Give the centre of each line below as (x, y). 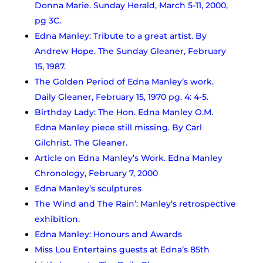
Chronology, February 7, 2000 (96, 173)
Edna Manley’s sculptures (88, 188)
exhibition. (57, 219)
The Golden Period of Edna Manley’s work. (124, 81)
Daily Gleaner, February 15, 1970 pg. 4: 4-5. (121, 97)
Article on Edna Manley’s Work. (100, 158)
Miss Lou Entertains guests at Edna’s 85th (122, 249)
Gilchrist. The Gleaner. (81, 142)
